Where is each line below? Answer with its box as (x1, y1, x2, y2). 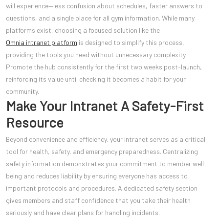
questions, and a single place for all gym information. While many (6, 14, 195, 22)
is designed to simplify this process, (77, 38, 184, 47)
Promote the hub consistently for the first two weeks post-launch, (6, 63, 202, 71)
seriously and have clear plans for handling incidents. (6, 208, 160, 217)
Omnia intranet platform (6, 38, 77, 47)
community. (6, 87, 39, 96)
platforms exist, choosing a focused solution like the (6, 26, 160, 35)
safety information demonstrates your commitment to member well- (6, 159, 207, 168)
